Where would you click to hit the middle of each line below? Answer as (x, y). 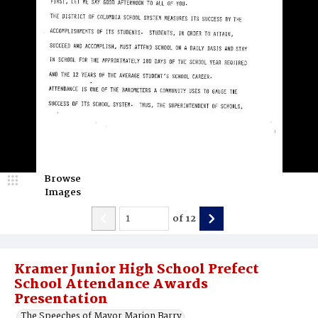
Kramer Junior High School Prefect (137, 270)
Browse (62, 179)
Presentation (61, 300)
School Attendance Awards (111, 285)
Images (62, 192)
